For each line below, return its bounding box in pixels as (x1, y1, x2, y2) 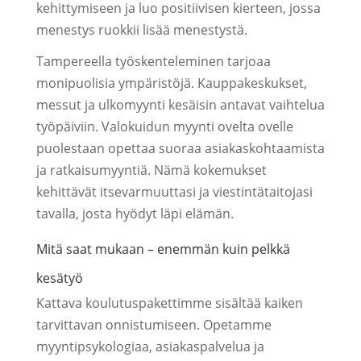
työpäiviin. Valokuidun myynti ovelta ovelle (35, 118, 293, 135)
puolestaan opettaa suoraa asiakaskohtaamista (35, 139, 325, 157)
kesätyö (35, 269, 83, 287)
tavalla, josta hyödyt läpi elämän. (35, 205, 234, 222)
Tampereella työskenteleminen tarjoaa (35, 52, 271, 70)
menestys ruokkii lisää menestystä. (35, 21, 247, 39)
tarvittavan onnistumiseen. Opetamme (35, 316, 272, 334)
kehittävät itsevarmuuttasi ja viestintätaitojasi (35, 183, 313, 201)
